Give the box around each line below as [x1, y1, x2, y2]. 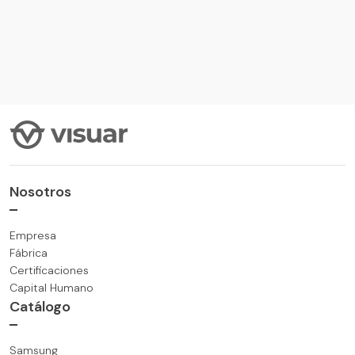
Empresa [10, 228, 56, 243]
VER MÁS [22, 130, 78, 147]
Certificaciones [10, 263, 89, 278]
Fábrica [10, 246, 48, 261]
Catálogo [10, 297, 71, 317]
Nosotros [10, 182, 71, 202]
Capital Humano [10, 281, 94, 296]
